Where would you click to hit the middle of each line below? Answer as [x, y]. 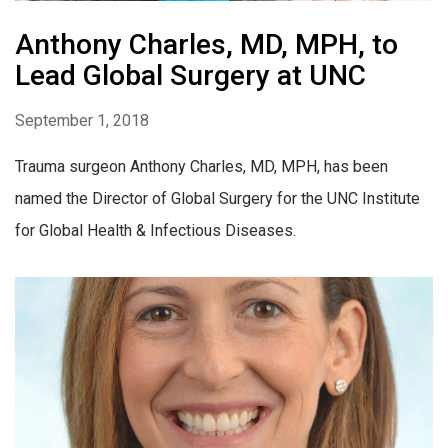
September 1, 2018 [82, 121]
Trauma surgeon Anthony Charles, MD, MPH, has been [201, 167]
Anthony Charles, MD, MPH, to [206, 45]
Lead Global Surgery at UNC [190, 76]
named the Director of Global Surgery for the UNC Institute [217, 199]
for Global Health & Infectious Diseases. [155, 231]
